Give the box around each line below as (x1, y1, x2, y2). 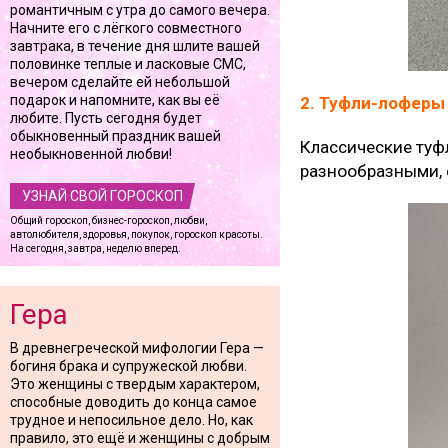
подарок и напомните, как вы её (10, 92, 220, 108)
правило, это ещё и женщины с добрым (10, 430, 270, 446)
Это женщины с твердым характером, (10, 376, 260, 392)
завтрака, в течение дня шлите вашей (10, 38, 260, 54)
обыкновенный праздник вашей (10, 128, 221, 144)
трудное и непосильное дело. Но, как (10, 412, 253, 428)
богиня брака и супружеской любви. (10, 358, 247, 374)
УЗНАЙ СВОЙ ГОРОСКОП (22, 188, 183, 204)
